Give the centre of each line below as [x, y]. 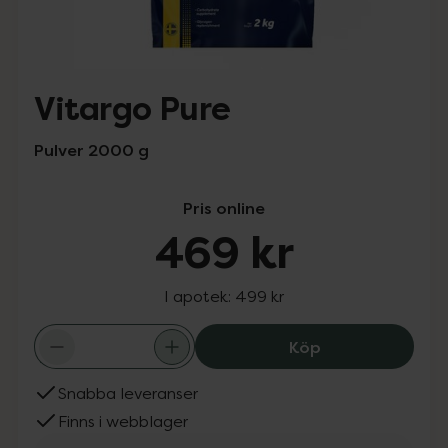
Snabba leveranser [128, 393]
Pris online [224, 208]
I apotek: [199, 296]
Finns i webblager [123, 421]
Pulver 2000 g [91, 150]
